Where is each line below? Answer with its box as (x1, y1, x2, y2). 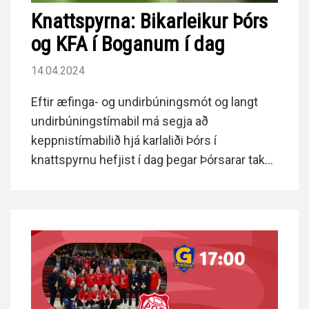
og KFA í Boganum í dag (31, 31, 225, 56)
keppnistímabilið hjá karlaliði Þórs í (31, 132, 217, 148)
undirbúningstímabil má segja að (31, 113, 208, 128)
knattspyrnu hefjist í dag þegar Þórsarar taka (31, 152, 271, 167)
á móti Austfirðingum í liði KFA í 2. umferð (31, 171, 254, 186)
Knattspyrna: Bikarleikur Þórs (31, 8, 268, 33)
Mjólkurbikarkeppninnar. (31, 190, 163, 206)
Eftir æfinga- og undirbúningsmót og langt (31, 94, 258, 109)
